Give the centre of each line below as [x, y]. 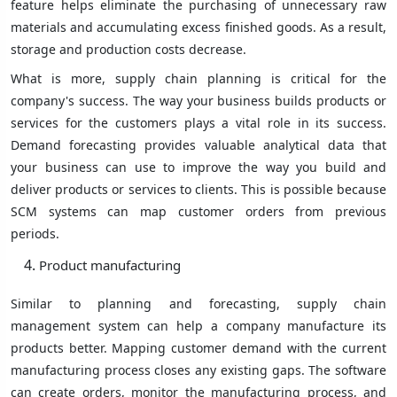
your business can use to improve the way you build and [198, 167]
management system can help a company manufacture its [198, 326]
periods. [37, 234]
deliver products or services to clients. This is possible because [198, 190]
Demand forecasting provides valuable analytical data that [198, 145]
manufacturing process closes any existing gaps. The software [198, 370]
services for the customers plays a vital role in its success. [198, 123]
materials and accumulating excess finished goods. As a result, [198, 27]
